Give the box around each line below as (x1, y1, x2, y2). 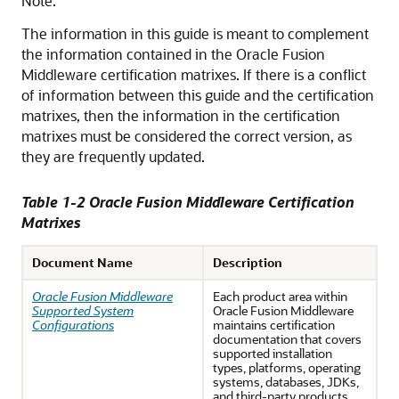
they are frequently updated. (21, 147, 205, 166)
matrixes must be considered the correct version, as (21, 126, 352, 145)
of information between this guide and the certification (21, 85, 374, 104)
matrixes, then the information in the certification (21, 106, 340, 125)
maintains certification (213, 316, 335, 333)
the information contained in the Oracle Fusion (21, 45, 325, 63)
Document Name (32, 254, 133, 271)
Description (213, 254, 282, 271)
